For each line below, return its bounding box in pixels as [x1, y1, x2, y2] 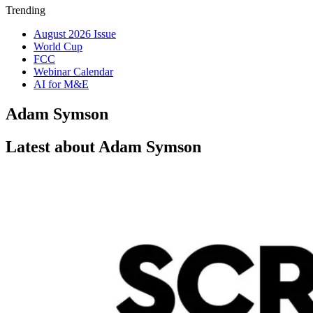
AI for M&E [34, 78, 89, 90]
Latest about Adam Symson [6, 137, 201, 156]
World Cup [34, 41, 82, 52]
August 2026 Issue [34, 28, 116, 40]
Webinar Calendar [34, 66, 113, 78]
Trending [6, 4, 45, 16]
